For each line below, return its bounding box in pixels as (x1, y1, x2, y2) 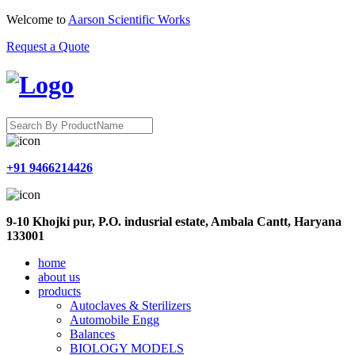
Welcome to (6, 13, 68, 26)
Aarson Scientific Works (68, 13, 190, 26)
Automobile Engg (70, 312, 159, 326)
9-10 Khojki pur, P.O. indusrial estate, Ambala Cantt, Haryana (6, 214, 342, 228)
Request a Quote (6, 40, 90, 53)
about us (38, 269, 80, 284)
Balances (70, 326, 115, 341)
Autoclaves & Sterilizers (70, 298, 191, 312)
